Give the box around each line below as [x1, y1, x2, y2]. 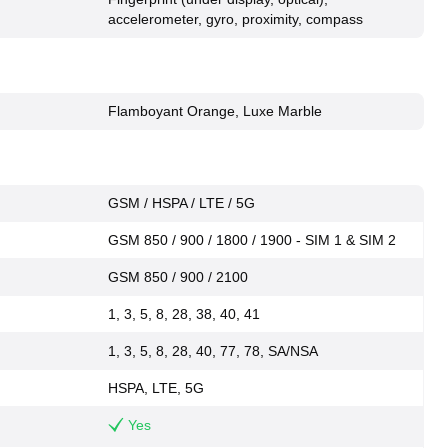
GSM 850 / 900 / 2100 [108, 269, 248, 285]
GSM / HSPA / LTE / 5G [108, 195, 255, 211]
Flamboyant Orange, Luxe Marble [108, 103, 322, 119]
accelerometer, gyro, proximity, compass [108, 11, 363, 27]
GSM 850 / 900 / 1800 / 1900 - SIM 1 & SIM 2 [108, 232, 396, 248]
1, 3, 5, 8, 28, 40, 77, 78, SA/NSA [108, 343, 318, 359]
